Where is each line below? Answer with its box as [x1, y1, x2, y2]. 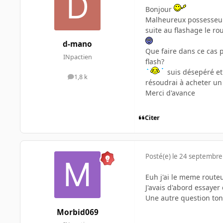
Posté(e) [145, 152, 172, 161]
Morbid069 [56, 207, 99, 218]
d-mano [63, 39, 92, 50]
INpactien [63, 52, 92, 61]
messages [77, 75, 106, 84]
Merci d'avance [145, 88, 195, 98]
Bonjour [145, 4, 174, 14]
